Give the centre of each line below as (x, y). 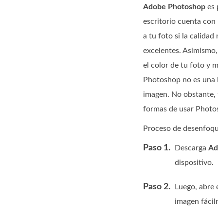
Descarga (191, 148)
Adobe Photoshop (174, 7)
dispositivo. (194, 163)
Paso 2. (157, 187)
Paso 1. (157, 148)
